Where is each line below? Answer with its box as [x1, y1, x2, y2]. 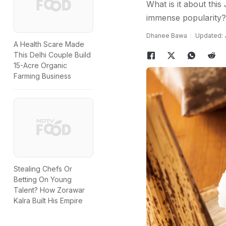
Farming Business [14, 72, 71, 81]
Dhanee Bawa [146, 32, 187, 39]
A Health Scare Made [14, 40, 84, 49]
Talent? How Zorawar [14, 186, 85, 195]
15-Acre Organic [14, 61, 67, 70]
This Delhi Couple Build [14, 50, 91, 60]
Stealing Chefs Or [14, 164, 72, 174]
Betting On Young [14, 175, 72, 184]
